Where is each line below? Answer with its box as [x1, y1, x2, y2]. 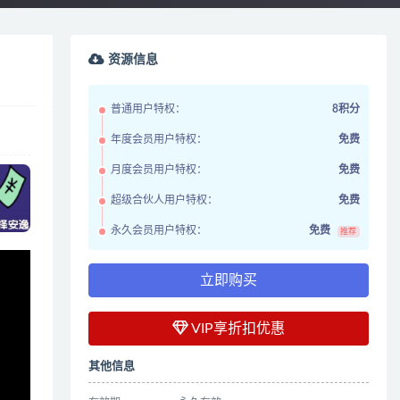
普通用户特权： [111, 104, 187, 115]
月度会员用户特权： [111, 164, 208, 176]
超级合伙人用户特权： [111, 195, 219, 206]
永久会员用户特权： [111, 225, 208, 237]
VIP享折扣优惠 [188, 321, 286, 337]
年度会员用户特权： [111, 134, 208, 146]
